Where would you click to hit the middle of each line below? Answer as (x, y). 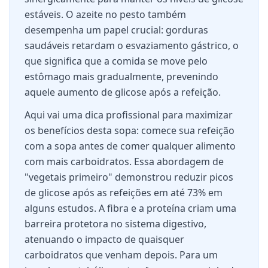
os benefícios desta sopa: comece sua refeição (130, 130)
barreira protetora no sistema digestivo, (115, 224)
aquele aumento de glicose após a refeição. (123, 92)
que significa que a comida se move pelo (116, 61)
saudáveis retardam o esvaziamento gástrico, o (132, 45)
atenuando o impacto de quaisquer (104, 239)
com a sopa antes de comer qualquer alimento (130, 146)
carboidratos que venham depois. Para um (121, 255)
